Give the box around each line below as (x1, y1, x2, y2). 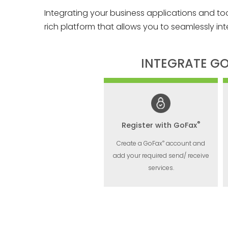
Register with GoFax (121, 120, 197, 130)
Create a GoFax (117, 139, 162, 148)
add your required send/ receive (112, 151, 209, 160)
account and (164, 139, 205, 148)
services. (148, 163, 174, 172)
